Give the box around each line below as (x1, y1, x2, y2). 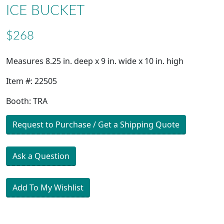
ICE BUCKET (6, 3, 84, 18)
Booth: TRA (6, 95, 47, 107)
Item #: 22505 (6, 75, 57, 87)
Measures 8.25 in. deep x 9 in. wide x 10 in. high (6, 55, 183, 67)
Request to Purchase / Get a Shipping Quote (12, 119, 179, 130)
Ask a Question (12, 150, 69, 162)
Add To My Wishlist (12, 182, 83, 193)
